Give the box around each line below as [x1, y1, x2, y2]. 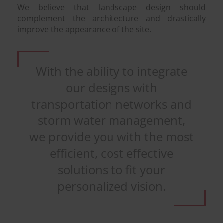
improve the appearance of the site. [17, 24, 151, 35]
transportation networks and [31, 96, 192, 112]
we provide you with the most [29, 128, 194, 145]
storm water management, [38, 112, 185, 128]
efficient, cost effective [50, 145, 173, 161]
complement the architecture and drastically [17, 13, 206, 24]
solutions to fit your [58, 161, 165, 178]
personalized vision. [57, 178, 166, 194]
